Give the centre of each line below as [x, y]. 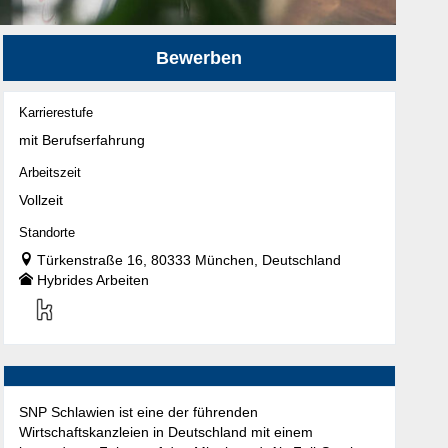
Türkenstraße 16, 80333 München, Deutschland [188, 260]
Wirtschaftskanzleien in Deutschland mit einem [165, 432]
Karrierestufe [55, 113]
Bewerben [199, 58]
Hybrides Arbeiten [92, 280]
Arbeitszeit [49, 173]
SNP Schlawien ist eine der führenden [138, 412]
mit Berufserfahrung [81, 140]
